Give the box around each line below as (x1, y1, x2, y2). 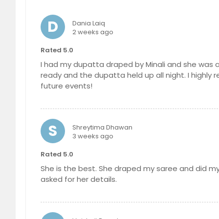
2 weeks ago (72, 27, 113, 37)
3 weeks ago (72, 131, 113, 141)
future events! (41, 80, 92, 91)
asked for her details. (41, 174, 117, 184)
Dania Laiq (72, 18, 105, 28)
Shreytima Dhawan (72, 122, 132, 132)
